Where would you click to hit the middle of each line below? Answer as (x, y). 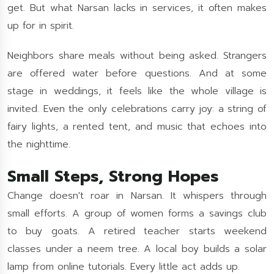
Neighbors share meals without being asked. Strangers (137, 56)
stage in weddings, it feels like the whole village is (137, 91)
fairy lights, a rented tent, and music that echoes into (137, 127)
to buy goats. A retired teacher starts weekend (137, 231)
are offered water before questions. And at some (137, 73)
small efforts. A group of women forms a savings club (137, 213)
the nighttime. (39, 144)
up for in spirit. (41, 26)
